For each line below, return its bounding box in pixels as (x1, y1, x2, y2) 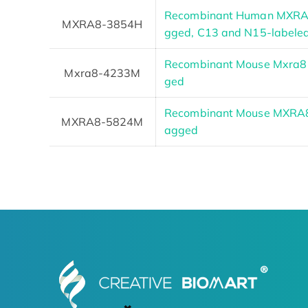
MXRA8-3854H (62, 16, 143, 31)
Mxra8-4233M (64, 65, 141, 80)
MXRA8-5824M (61, 114, 144, 129)
